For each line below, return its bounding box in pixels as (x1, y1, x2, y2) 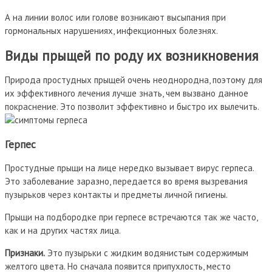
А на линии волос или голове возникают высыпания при (5, 11, 226, 23)
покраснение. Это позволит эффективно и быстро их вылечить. (5, 101, 259, 113)
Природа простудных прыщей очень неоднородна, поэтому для (5, 74, 262, 86)
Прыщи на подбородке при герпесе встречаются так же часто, (5, 211, 257, 223)
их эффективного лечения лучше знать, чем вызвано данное (5, 87, 248, 100)
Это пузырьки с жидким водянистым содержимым (45, 247, 248, 259)
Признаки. (5, 247, 45, 259)
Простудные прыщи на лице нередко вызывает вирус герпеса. (5, 162, 254, 174)
